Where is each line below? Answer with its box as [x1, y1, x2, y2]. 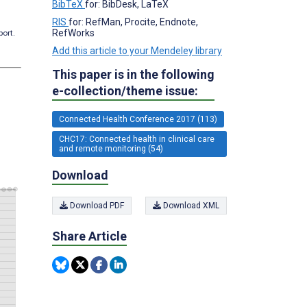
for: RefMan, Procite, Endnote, [69, 16, 198, 27]
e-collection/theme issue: [52, 83, 198, 98]
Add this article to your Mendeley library [52, 45, 222, 56]
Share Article [52, 229, 127, 243]
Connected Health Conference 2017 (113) [59, 114, 217, 124]
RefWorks [52, 27, 95, 38]
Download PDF [68, 201, 124, 210]
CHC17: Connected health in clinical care [59, 134, 214, 144]
